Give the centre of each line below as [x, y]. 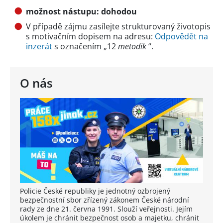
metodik [133, 47]
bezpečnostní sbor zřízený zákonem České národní [105, 200]
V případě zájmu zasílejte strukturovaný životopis [118, 27]
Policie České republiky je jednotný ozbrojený [95, 191]
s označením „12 [85, 47]
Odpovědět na [181, 37]
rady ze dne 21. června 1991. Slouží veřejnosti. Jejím [106, 209]
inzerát [39, 47]
